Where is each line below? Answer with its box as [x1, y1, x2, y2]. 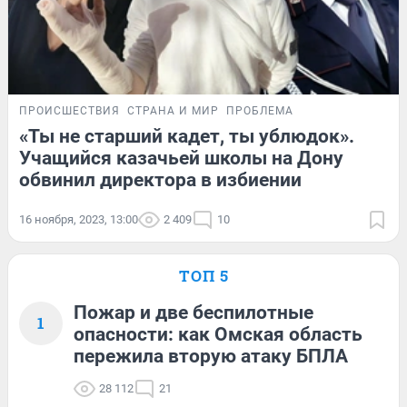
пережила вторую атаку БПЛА [74, 345, 348, 368]
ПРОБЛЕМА [226, 104, 293, 118]
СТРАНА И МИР [127, 104, 219, 118]
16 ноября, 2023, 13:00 [19, 213, 138, 227]
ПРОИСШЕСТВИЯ [19, 104, 120, 118]
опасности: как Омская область [74, 323, 362, 346]
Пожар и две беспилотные [74, 302, 313, 324]
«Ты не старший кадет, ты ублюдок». [19, 125, 354, 148]
